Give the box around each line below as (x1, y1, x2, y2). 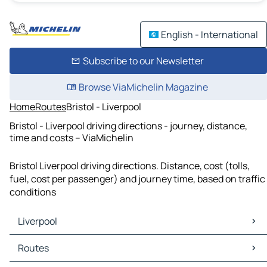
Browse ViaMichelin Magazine (78, 80, 208, 94)
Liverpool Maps (12, 235, 76, 249)
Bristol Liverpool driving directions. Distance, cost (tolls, (10, 159, 250, 173)
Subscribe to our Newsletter (82, 54, 204, 67)
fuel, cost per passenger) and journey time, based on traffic (10, 172, 265, 186)
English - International (161, 28, 258, 41)
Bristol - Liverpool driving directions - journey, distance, (10, 119, 247, 132)
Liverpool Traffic (12, 248, 82, 262)
